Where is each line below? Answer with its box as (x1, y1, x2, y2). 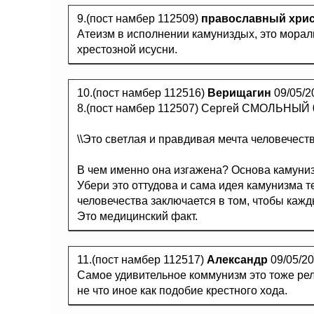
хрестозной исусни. (77, 43, 177, 55)
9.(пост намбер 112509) (77, 13, 201, 25)
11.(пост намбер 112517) (77, 254, 207, 266)
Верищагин (207, 87, 271, 99)
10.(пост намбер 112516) (77, 87, 207, 99)
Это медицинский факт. (77, 210, 198, 222)
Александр (207, 254, 268, 266)
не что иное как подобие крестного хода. (77, 285, 287, 296)
